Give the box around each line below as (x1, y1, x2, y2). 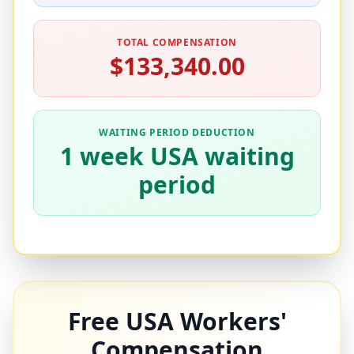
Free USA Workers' (67, 305, 287, 337)
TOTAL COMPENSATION (117, 36, 237, 49)
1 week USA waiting (59, 140, 295, 172)
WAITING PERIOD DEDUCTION (99, 126, 255, 139)
